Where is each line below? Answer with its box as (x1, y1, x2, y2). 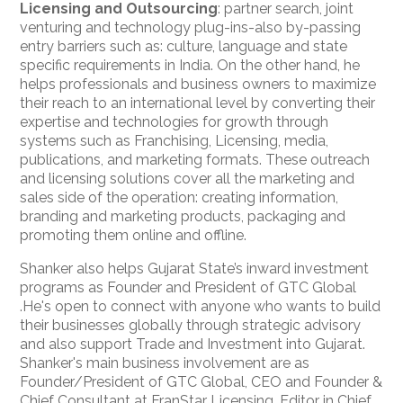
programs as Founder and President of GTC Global (20, 278, 357, 296)
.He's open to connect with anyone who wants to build (20, 297, 381, 315)
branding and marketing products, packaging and (20, 207, 346, 225)
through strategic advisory (186, 316, 362, 334)
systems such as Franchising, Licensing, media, (20, 131, 329, 149)
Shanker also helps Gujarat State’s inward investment (20, 259, 370, 277)
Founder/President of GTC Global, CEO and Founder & (20, 372, 383, 390)
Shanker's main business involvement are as (20, 354, 310, 372)
